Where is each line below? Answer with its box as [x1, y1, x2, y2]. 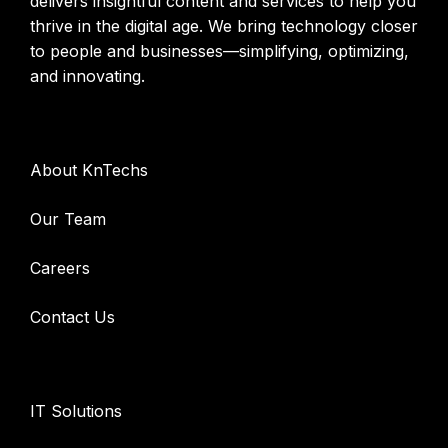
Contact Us [30, 307, 115, 328]
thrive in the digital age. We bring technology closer [30, 16, 418, 37]
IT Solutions [30, 401, 122, 422]
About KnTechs [30, 160, 148, 181]
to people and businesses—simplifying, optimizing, [30, 41, 409, 62]
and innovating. [30, 66, 145, 87]
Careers [30, 258, 90, 279]
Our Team [30, 209, 106, 230]
